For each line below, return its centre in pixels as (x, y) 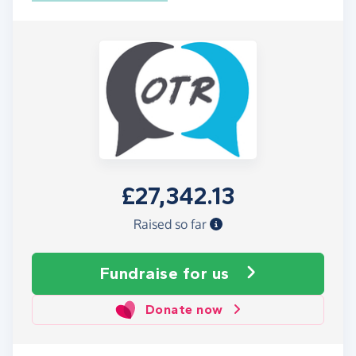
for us (206, 273)
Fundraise (141, 273)
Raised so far (172, 224)
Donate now (184, 309)
